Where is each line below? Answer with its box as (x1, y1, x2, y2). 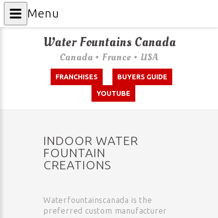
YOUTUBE (96, 90, 130, 97)
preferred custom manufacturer (43, 206, 167, 215)
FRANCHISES (55, 73, 98, 81)
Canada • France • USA (59, 51, 159, 64)
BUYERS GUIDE (117, 73, 167, 81)
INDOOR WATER (43, 134, 138, 147)
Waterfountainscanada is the (43, 196, 152, 204)
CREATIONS (43, 158, 111, 172)
